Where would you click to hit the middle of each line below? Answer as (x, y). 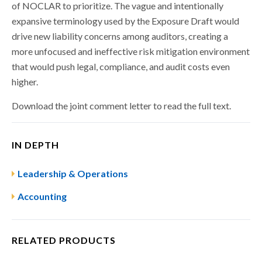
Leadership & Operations (73, 173)
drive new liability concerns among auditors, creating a (120, 36)
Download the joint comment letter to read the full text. (121, 106)
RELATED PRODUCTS (64, 240)
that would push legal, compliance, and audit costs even (121, 66)
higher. (25, 82)
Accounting (42, 196)
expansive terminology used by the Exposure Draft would (125, 21)
